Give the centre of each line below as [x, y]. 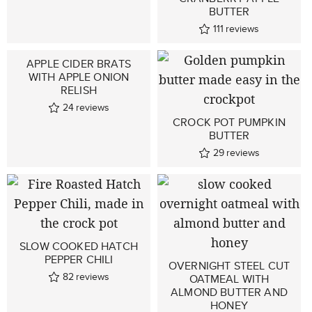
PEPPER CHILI [79, 259]
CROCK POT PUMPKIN [229, 122]
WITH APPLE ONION [79, 77]
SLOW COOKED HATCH [79, 246]
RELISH [79, 90]
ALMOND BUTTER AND [229, 292]
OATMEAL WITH [229, 279]
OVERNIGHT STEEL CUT [229, 266]
